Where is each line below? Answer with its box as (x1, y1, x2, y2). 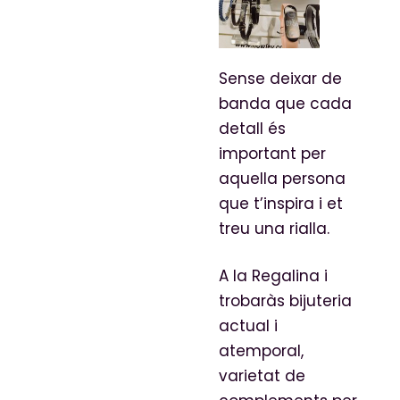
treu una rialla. (218, 217, 329, 239)
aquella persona (218, 167, 346, 189)
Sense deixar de (218, 67, 342, 89)
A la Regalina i (218, 265, 328, 287)
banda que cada (218, 92, 352, 114)
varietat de (218, 365, 305, 387)
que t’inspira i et (218, 192, 343, 214)
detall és (218, 117, 286, 139)
